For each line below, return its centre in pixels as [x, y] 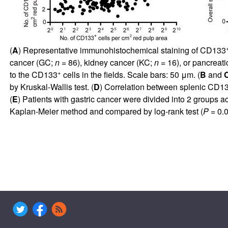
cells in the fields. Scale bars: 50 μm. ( [130, 74]
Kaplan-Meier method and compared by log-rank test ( [106, 111]
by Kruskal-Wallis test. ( [51, 87]
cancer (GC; [32, 62]
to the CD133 [33, 74]
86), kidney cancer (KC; [110, 62]
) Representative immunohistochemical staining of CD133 [122, 50]
